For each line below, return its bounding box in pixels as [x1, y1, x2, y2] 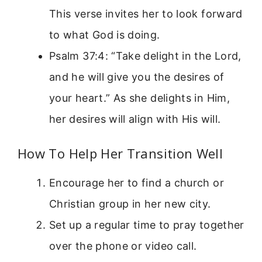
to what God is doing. [49, 28, 160, 41]
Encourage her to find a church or [49, 176, 224, 189]
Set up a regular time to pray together [49, 218, 244, 231]
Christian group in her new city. [49, 197, 211, 210]
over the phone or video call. [49, 239, 197, 252]
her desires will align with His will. [49, 112, 221, 125]
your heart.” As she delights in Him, [49, 91, 230, 104]
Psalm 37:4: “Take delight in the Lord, [49, 49, 242, 62]
